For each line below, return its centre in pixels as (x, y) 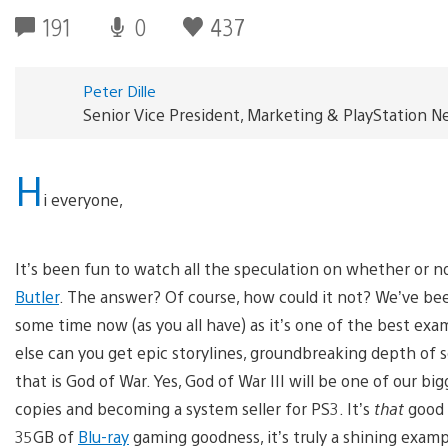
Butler (37, 296)
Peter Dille (119, 90)
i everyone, (83, 199)
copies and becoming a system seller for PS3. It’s (194, 408)
